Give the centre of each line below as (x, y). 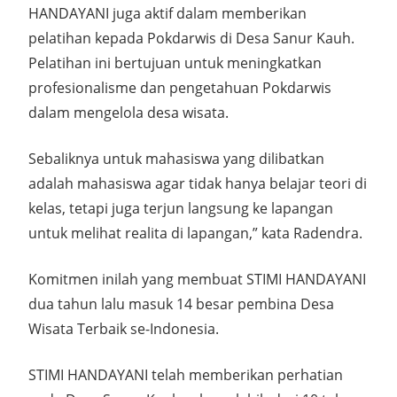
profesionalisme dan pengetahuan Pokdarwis (180, 87)
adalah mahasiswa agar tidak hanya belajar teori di (198, 183)
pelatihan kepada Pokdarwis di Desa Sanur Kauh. (191, 38)
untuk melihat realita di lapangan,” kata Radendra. (195, 233)
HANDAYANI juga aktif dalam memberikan (167, 13)
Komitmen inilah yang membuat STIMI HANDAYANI (197, 279)
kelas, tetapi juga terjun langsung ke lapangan (181, 208)
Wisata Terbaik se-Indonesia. (124, 328)
